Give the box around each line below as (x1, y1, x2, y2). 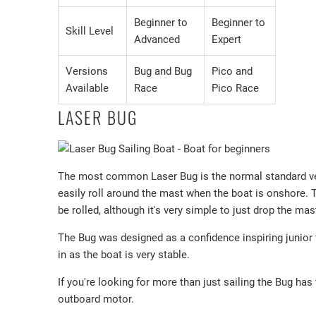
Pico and (212, 65, 253, 78)
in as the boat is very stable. (58, 248, 190, 262)
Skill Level (66, 25, 114, 38)
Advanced (134, 33, 180, 47)
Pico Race (212, 82, 259, 95)
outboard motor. (58, 293, 137, 306)
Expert (212, 33, 241, 47)
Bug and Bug (134, 65, 192, 78)
